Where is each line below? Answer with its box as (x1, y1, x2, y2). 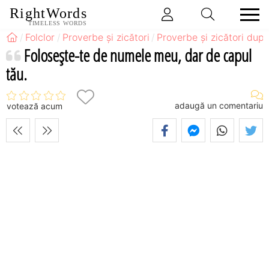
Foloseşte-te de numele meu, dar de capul (24, 43, 252, 67)
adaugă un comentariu (175, 100, 263, 110)
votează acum (7, 101, 62, 112)
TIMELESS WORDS (28, 20, 87, 26)
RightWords (10, 5, 87, 22)
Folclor (25, 31, 55, 43)
